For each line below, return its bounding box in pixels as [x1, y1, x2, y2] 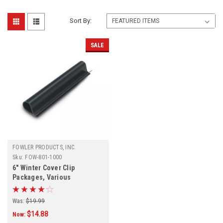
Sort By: [70, 16, 92, 24]
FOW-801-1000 [25, 153, 62, 161]
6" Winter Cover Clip [12, 163, 75, 172]
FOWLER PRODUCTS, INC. [12, 143, 76, 151]
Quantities [12, 182, 45, 191]
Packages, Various [12, 173, 71, 181]
